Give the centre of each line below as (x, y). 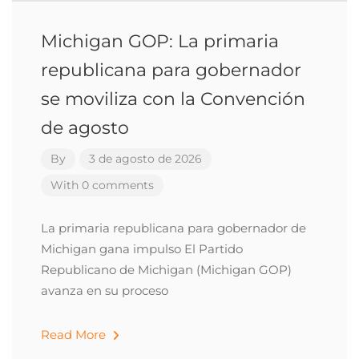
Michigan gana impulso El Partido (142, 249)
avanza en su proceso (105, 290)
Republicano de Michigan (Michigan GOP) (166, 270)
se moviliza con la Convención (173, 99)
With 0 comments (102, 185)
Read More (75, 335)
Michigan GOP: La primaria (160, 41)
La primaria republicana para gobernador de (173, 228)
